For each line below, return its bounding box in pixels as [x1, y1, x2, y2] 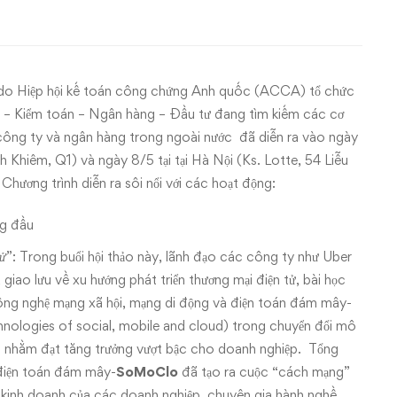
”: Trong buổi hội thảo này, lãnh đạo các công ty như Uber [6, 248, 352, 265]
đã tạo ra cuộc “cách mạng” [178, 363, 350, 380]
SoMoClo [116, 363, 178, 380]
